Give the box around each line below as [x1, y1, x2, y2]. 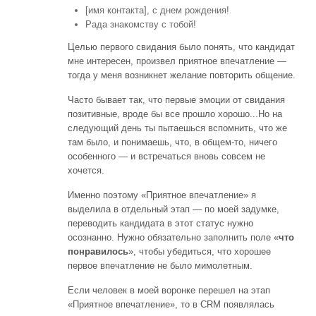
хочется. [68, 164, 104, 176]
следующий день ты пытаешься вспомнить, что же [68, 122, 287, 133]
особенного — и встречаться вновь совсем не [68, 150, 265, 162]
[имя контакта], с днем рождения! [85, 4, 229, 16]
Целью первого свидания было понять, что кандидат [68, 41, 295, 52]
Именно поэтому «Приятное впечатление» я [68, 189, 256, 200]
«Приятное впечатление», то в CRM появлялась [68, 298, 274, 310]
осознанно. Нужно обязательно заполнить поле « [68, 231, 279, 243]
